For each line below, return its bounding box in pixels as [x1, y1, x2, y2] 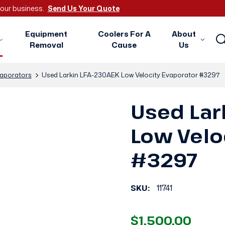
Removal [29, 40, 63, 50]
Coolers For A [97, 29, 151, 39]
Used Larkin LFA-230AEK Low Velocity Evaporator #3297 [42, 70, 219, 79]
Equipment [25, 29, 68, 39]
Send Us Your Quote [48, 4, 120, 13]
